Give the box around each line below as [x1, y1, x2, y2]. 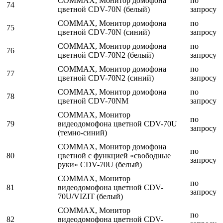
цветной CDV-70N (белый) [58, 5, 150, 14]
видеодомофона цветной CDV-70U [58, 119, 177, 128]
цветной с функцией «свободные [58, 151, 171, 160]
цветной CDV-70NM [58, 97, 128, 106]
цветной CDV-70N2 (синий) [58, 74, 154, 83]
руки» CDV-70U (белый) [58, 160, 142, 169]
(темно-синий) [58, 128, 107, 137]
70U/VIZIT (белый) [58, 192, 123, 201]
